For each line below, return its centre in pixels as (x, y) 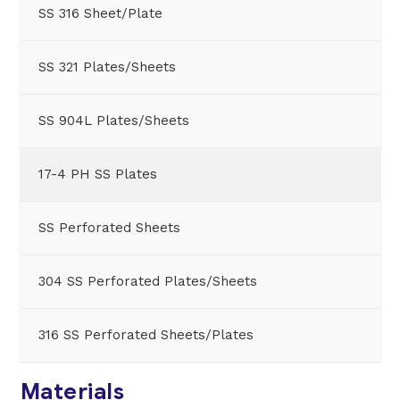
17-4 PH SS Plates (97, 175)
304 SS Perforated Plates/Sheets (147, 282)
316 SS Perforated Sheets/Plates (146, 335)
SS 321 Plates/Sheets (107, 67)
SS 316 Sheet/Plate (100, 14)
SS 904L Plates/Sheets (113, 121)
